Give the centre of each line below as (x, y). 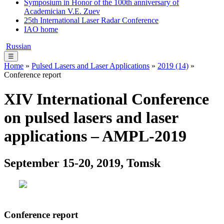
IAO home (41, 29)
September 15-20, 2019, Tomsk (82, 163)
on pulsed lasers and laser (91, 118)
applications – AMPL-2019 (95, 136)
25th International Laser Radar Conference (91, 20)
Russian (18, 46)
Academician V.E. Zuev (62, 11)
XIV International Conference (106, 99)
